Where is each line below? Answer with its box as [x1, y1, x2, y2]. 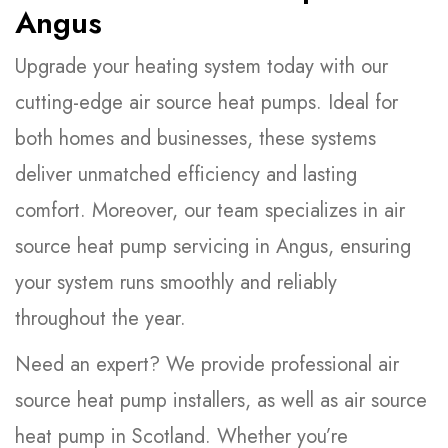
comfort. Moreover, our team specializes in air [15, 196, 405, 226]
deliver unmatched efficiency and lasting [15, 160, 357, 190]
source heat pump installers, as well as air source [15, 386, 427, 416]
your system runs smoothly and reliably [15, 268, 337, 298]
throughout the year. [15, 304, 186, 334]
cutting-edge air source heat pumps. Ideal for [15, 88, 398, 118]
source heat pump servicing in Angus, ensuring [15, 232, 411, 262]
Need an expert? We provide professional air [15, 350, 399, 380]
